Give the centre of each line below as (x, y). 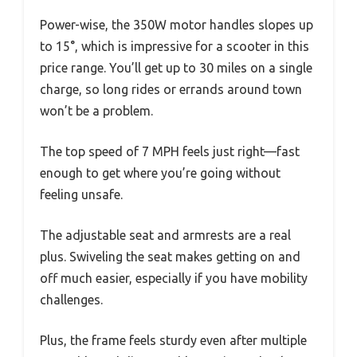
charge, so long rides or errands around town (171, 89)
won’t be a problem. (96, 110)
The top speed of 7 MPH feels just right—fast (170, 151)
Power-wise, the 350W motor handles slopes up (177, 24)
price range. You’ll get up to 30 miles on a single (176, 67)
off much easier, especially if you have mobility (174, 278)
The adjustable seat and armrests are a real (165, 235)
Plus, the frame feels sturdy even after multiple (173, 340)
